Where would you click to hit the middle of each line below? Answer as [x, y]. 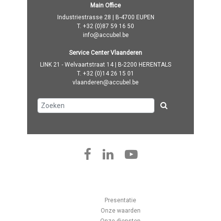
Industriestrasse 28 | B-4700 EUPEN [106, 18]
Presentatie [120, 201]
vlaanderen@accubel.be [106, 83]
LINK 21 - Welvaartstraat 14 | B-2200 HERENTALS [106, 65]
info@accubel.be [106, 35]
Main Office [106, 6]
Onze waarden [120, 211]
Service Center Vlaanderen [106, 53]
